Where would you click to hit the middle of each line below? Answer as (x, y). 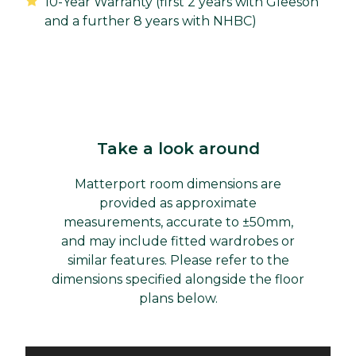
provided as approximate (178, 203)
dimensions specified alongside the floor (178, 280)
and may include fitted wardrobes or (178, 242)
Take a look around (178, 149)
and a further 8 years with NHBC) (151, 21)
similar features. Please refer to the (178, 261)
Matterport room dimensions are (178, 184)
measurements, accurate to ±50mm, (178, 222)
